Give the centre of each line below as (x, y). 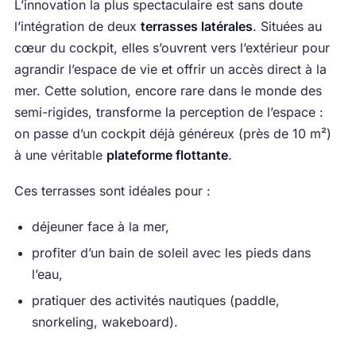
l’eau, (47, 275)
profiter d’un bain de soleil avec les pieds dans (171, 253)
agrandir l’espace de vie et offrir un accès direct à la (170, 70)
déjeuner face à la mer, (100, 227)
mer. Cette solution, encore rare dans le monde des (168, 91)
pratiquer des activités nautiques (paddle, (155, 301)
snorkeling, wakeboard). (104, 322)
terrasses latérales (196, 27)
